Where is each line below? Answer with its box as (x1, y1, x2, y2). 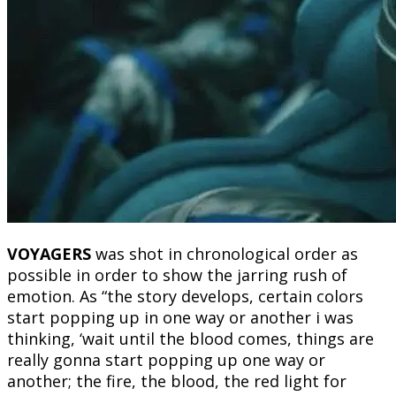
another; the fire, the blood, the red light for (7, 370, 346, 392)
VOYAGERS (7, 243, 91, 265)
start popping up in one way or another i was (7, 307, 354, 329)
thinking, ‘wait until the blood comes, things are (7, 328, 374, 350)
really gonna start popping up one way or (7, 349, 325, 371)
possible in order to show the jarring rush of (7, 264, 347, 286)
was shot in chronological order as (91, 243, 358, 265)
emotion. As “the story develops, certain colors (7, 286, 363, 308)
